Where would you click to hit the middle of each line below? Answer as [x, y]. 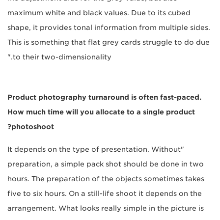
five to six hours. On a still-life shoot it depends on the [105, 194]
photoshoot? [33, 127]
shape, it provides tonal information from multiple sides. [109, 28]
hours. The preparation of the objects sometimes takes [106, 179]
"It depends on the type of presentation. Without [94, 150]
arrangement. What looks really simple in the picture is [106, 208]
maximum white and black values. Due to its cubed [99, 13]
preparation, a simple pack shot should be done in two [106, 164]
